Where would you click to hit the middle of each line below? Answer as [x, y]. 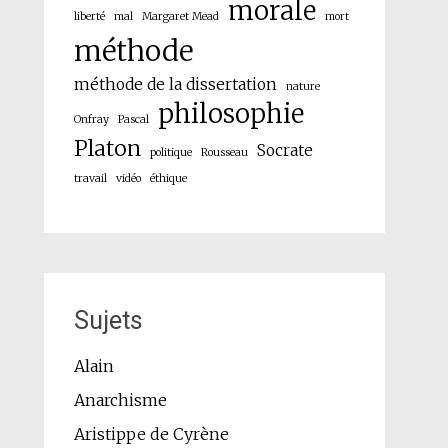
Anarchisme [120, 399]
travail [90, 178]
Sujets [108, 320]
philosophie [230, 113]
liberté [89, 16]
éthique [168, 178]
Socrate [284, 150]
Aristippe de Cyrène [151, 433]
